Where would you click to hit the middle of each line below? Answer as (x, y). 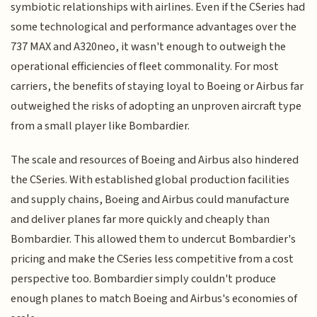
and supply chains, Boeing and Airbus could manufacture (150, 200)
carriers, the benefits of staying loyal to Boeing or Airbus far (157, 86)
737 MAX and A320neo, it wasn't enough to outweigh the (149, 46)
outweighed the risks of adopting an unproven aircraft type (156, 106)
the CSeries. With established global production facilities (150, 180)
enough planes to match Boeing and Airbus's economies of (154, 299)
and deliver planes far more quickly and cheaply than (140, 220)
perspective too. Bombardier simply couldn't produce (144, 279)
